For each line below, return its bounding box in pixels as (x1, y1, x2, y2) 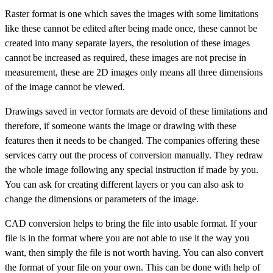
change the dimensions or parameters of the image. (5, 193, 199, 204)
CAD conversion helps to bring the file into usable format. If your (5, 218, 257, 229)
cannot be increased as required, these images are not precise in (5, 52, 246, 63)
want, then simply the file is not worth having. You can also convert (5, 247, 263, 258)
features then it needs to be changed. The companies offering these (5, 135, 260, 146)
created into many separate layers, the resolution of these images (5, 37, 250, 48)
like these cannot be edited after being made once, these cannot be (5, 23, 257, 34)
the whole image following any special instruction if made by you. (5, 164, 258, 175)
